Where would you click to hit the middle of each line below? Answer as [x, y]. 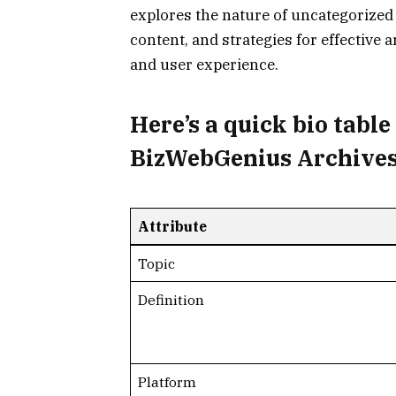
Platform [167, 381]
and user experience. [204, 65]
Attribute [172, 226]
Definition [171, 299]
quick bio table [307, 124]
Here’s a [177, 124]
